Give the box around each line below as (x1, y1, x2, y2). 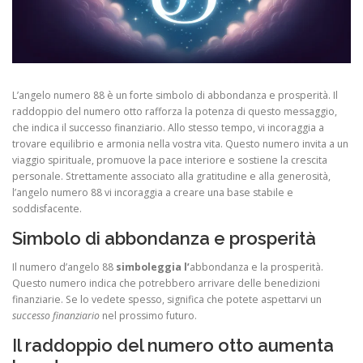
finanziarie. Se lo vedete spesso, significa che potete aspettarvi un (12, 293, 322, 307)
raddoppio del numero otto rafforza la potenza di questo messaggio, (12, 104, 337, 118)
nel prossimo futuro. (100, 309, 197, 323)
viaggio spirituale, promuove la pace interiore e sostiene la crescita (12, 152, 327, 167)
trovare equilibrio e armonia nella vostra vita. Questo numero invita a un (12, 136, 348, 151)
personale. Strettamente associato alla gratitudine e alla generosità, (12, 169, 331, 183)
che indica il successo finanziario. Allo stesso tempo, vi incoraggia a (12, 120, 324, 135)
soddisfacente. (12, 201, 82, 216)
